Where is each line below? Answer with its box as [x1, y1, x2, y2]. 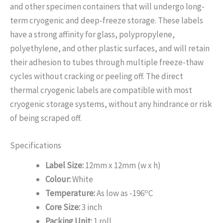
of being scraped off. [10, 112, 82, 124]
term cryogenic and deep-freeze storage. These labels [10, 15, 203, 26]
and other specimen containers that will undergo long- [10, 1, 205, 12]
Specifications [10, 140, 61, 151]
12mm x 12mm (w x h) [84, 160, 161, 171]
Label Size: [45, 160, 84, 171]
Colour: [45, 174, 71, 185]
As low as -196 [95, 188, 144, 199]
